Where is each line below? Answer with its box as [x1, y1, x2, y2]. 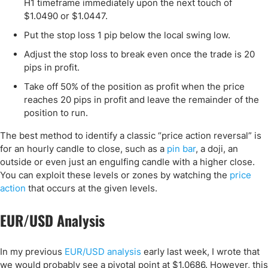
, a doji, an [196, 143, 238, 154]
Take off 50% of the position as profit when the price [24, 81, 245, 92]
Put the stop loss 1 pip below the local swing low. [24, 29, 230, 41]
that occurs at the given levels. [26, 182, 157, 194]
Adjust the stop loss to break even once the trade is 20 [24, 48, 255, 60]
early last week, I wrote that [141, 246, 260, 257]
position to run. [24, 107, 88, 118]
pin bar [167, 143, 196, 154]
